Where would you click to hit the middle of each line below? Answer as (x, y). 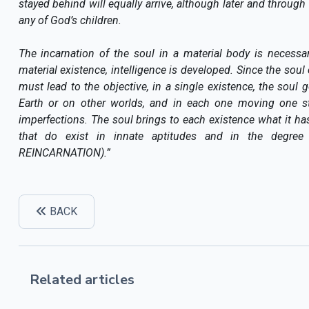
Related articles (82, 279)
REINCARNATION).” (64, 152)
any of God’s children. (70, 20)
